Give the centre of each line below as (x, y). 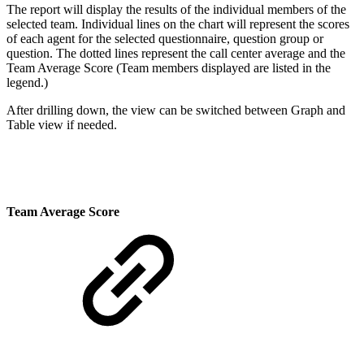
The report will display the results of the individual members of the (176, 9)
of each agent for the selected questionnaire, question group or (165, 39)
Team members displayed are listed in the (225, 68)
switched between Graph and (271, 110)
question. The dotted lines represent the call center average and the (176, 53)
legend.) (27, 82)
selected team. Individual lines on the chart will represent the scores (178, 24)
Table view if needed (60, 125)
